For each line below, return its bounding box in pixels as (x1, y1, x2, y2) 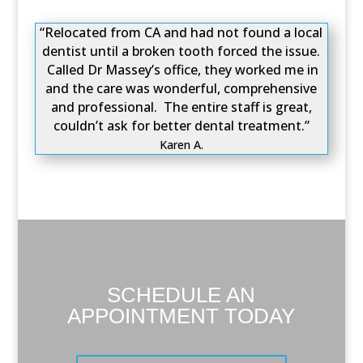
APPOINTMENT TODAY (67, 304, 296, 328)
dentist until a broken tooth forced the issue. (42, 42, 321, 60)
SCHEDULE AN (107, 283, 256, 307)
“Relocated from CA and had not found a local (40, 23, 323, 41)
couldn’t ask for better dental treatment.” (53, 117, 310, 135)
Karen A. (159, 137, 203, 152)
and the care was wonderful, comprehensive (45, 79, 318, 97)
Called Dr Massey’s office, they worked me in (44, 61, 319, 79)
